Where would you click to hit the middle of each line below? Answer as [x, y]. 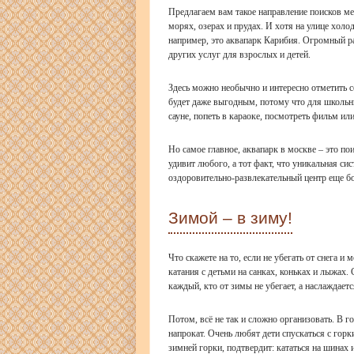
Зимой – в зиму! [230, 217]
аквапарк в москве [279, 149]
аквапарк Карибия [262, 40]
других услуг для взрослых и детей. [239, 54]
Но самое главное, [205, 149]
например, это [197, 40]
